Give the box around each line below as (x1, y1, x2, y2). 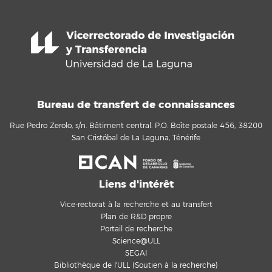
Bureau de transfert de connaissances (37, 98, 235, 112)
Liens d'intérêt (98, 177, 174, 191)
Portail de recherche (100, 225, 172, 234)
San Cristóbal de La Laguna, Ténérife (72, 133, 200, 143)
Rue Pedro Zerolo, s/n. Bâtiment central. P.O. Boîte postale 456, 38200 (10, 121, 262, 131)
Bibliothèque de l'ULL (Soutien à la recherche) (54, 261, 218, 271)
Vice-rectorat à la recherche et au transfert (59, 200, 212, 210)
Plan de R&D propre (100, 212, 172, 222)
